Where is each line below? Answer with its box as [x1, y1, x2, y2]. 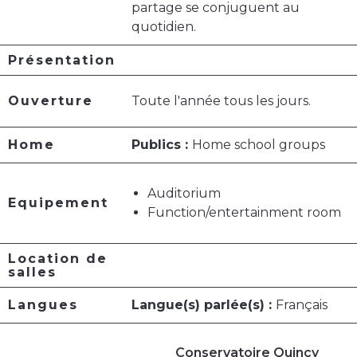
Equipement [8, 195, 108, 211]
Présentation [8, 53, 116, 69]
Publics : [131, 137, 192, 153]
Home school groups [192, 137, 325, 153]
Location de [8, 251, 108, 267]
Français [276, 297, 328, 313]
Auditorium [147, 186, 221, 202]
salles [8, 265, 57, 280]
